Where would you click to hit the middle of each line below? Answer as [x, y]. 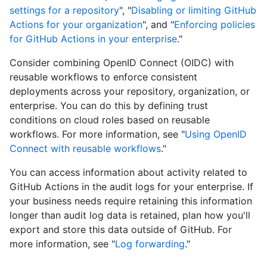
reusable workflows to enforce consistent [103, 77]
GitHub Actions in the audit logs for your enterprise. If [131, 187]
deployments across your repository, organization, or [130, 91]
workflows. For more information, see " [97, 134]
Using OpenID [216, 134]
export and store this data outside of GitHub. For [121, 230]
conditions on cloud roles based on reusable [110, 120]
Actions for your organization [76, 25]
